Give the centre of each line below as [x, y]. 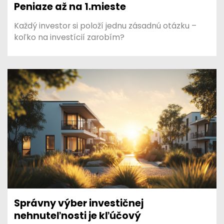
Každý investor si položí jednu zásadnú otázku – [105, 25]
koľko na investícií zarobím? [69, 37]
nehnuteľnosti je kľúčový [78, 216]
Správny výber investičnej [79, 203]
